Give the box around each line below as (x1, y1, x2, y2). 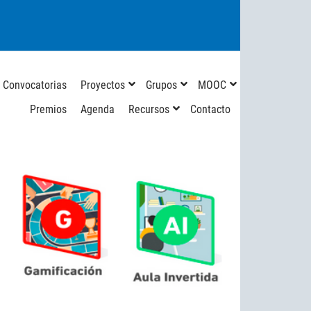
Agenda (81, 103, 115, 117)
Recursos (128, 103, 169, 117)
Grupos (146, 78, 177, 92)
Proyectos (81, 78, 125, 92)
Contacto (190, 103, 230, 117)
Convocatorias (3, 78, 67, 92)
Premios (30, 103, 67, 117)
